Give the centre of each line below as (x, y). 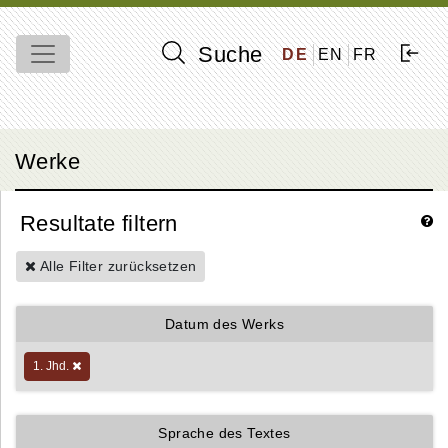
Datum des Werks (224, 324)
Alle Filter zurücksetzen (116, 266)
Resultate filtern (99, 223)
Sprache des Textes (224, 433)
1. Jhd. (52, 366)
